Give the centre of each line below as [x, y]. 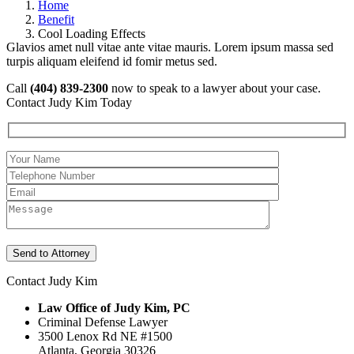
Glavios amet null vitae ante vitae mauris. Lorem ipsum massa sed [170, 47]
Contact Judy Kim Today [69, 103]
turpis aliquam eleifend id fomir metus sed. [112, 62]
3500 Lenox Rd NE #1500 [105, 337]
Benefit [56, 19]
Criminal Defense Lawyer [103, 322]
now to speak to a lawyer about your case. [215, 88]
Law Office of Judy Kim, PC [114, 308]
